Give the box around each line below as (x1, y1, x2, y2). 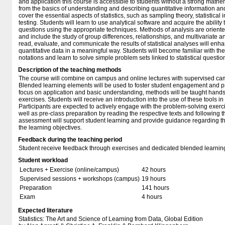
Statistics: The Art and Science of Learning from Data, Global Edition (19, 215, 203, 222)
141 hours (142, 184, 169, 191)
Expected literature (18, 207, 73, 214)
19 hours (142, 175, 166, 182)
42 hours (142, 166, 166, 173)
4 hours (142, 193, 162, 200)
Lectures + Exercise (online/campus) (20, 166, 119, 173)
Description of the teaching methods (18, 66, 122, 73)
